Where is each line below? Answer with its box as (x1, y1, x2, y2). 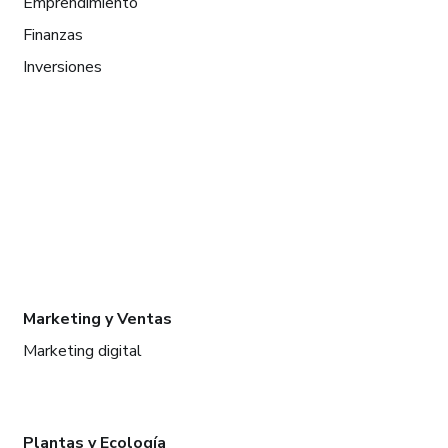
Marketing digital (22, 339, 142, 362)
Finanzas (22, 23, 83, 46)
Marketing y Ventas (22, 307, 172, 330)
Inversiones (22, 55, 102, 78)
